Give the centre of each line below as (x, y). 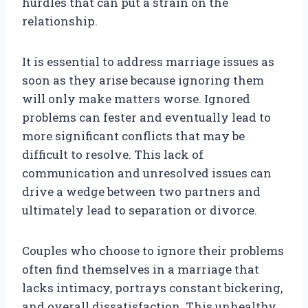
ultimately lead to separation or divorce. (140, 210)
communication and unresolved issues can (147, 173)
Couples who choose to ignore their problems (153, 251)
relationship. (60, 21)
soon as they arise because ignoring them (143, 80)
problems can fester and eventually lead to (146, 118)
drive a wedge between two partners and (141, 192)
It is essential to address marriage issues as (148, 62)
